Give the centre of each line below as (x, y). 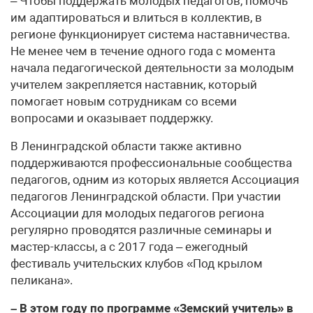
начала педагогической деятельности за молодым (152, 68)
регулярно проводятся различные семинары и (141, 230)
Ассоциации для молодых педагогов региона (137, 213)
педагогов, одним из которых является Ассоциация (155, 180)
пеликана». (42, 281)
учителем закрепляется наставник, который (134, 85)
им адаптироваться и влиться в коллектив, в (136, 18)
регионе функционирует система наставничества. (150, 35)
